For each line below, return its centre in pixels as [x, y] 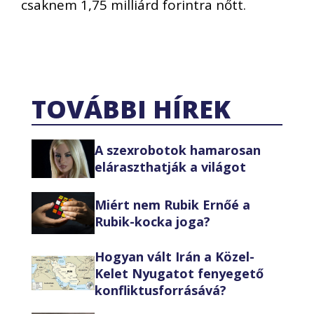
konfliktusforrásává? [161, 290]
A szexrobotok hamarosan [178, 150]
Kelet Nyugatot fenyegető [179, 273]
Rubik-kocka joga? [152, 221]
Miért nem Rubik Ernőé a [172, 204]
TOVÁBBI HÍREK [131, 109]
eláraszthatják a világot [170, 167]
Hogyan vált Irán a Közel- [175, 256]
